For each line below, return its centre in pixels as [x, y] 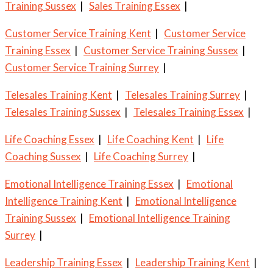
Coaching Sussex [43, 156]
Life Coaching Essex [50, 139]
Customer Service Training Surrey [82, 67]
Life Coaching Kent [151, 139]
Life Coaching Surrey [141, 156]
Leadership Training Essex [64, 262]
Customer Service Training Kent [78, 33]
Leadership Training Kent [193, 262]
